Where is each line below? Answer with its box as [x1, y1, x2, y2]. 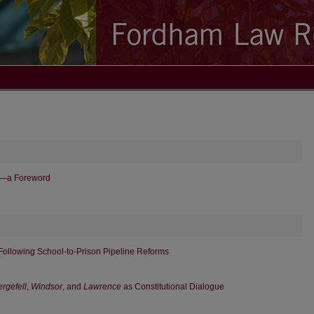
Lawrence [83, 281, 121, 292]
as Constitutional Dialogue [121, 281, 224, 292]
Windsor [31, 281, 62, 292]
